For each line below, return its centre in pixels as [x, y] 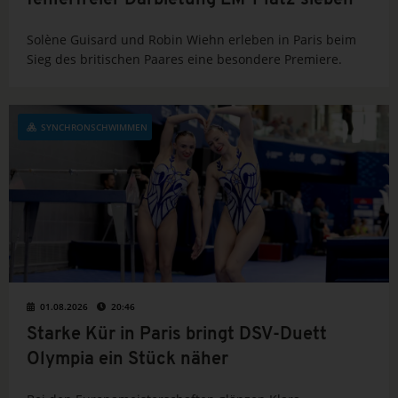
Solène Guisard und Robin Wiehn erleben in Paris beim [191, 40]
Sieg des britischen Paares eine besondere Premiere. [184, 60]
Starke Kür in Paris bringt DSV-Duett [177, 335]
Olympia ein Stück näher [127, 360]
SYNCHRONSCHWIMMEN [94, 127]
